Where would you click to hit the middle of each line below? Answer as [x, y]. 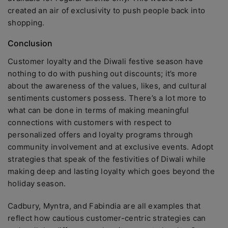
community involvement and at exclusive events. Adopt [111, 147]
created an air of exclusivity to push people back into [107, 10]
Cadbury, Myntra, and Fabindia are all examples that [104, 206]
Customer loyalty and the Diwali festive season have [106, 61]
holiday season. [37, 183]
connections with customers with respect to [90, 122]
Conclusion [30, 43]
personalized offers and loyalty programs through [101, 135]
